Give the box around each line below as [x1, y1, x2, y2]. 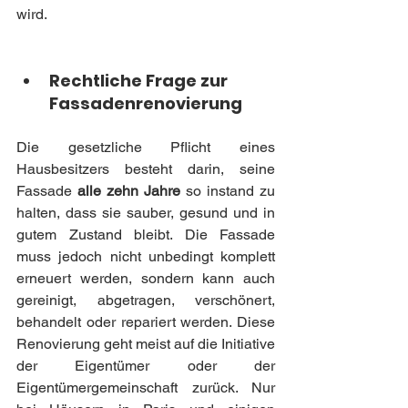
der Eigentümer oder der [16, 356, 275, 374]
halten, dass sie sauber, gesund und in [16, 203, 275, 221]
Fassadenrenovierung [49, 91, 242, 115]
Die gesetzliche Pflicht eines [16, 138, 275, 156]
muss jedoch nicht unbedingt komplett [16, 247, 275, 265]
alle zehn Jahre [77, 181, 180, 199]
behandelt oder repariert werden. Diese [16, 312, 275, 331]
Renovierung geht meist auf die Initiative [16, 334, 275, 352]
